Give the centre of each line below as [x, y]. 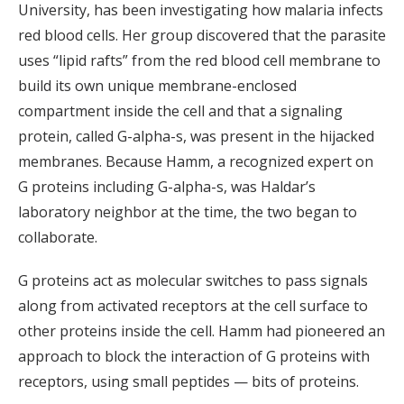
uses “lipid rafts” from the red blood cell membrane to [199, 60]
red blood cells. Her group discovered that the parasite [202, 35]
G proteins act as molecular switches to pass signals [193, 280]
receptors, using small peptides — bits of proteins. [188, 381]
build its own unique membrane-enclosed [157, 85]
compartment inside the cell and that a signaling [180, 110]
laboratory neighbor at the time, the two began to [188, 211]
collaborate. [58, 237]
